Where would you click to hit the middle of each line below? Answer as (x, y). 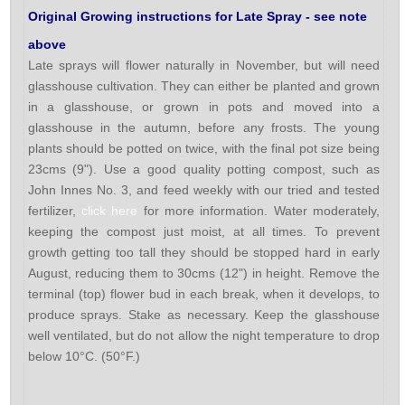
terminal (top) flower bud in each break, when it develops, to (203, 293)
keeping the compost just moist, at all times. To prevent (203, 231)
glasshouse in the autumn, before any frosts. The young (203, 127)
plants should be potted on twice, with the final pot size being (203, 148)
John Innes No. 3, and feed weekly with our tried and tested (203, 189)
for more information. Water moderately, (259, 210)
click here (109, 210)
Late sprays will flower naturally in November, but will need (203, 65)
